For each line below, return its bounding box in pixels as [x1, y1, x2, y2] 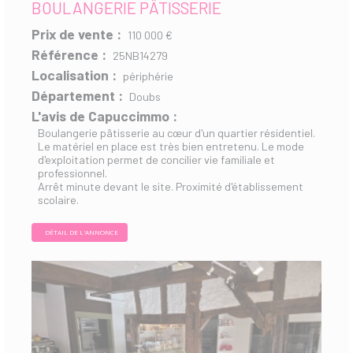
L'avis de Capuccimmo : [32, 106, 177, 124]
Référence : [32, 45, 106, 63]
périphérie [123, 69, 173, 83]
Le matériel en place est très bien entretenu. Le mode [38, 139, 304, 153]
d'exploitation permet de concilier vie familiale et [38, 152, 275, 166]
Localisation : [32, 65, 117, 84]
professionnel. [38, 165, 107, 180]
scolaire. [38, 192, 79, 206]
